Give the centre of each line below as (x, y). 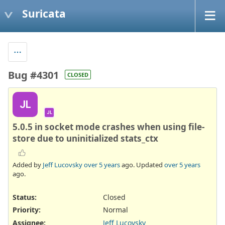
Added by (28, 165)
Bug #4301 (33, 75)
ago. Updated (142, 165)
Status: (25, 197)
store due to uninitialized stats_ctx (85, 138)
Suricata (44, 13)
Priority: (27, 210)
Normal (116, 210)
